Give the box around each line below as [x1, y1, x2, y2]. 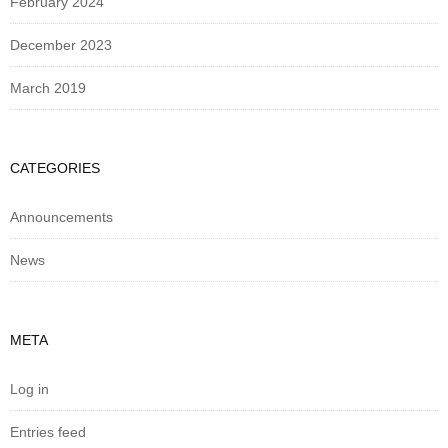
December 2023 [10, 36, 112, 53]
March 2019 [10, 79, 86, 96]
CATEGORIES [10, 159, 100, 176]
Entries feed [10, 423, 86, 440]
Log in [10, 380, 49, 397]
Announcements [10, 208, 113, 225]
